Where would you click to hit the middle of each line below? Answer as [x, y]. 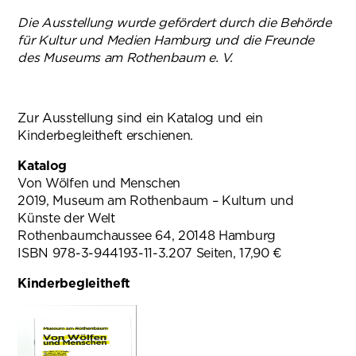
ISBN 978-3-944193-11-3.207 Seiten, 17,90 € [150, 253]
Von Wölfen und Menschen [99, 184]
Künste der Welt [66, 219]
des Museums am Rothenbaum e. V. [125, 58]
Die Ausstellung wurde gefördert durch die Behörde [174, 23]
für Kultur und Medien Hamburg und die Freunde [166, 41]
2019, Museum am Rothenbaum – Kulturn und [156, 201]
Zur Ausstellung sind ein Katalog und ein [140, 118]
